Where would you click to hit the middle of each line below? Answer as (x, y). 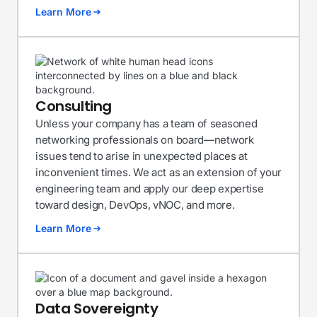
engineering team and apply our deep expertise (150, 189)
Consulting (74, 106)
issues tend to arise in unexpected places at (142, 156)
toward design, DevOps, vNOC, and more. (135, 205)
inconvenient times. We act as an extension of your (159, 172)
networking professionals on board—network (145, 140)
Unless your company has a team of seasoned (146, 123)
